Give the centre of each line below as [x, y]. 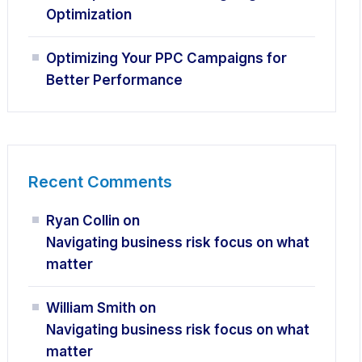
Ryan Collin [83, 221]
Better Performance [115, 80]
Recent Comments [101, 182]
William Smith [91, 308]
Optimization [89, 15]
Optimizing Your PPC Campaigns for [167, 58]
